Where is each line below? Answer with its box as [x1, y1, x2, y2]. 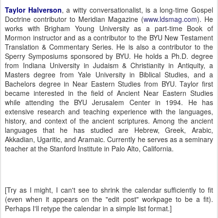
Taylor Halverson [5, 5, 62, 15]
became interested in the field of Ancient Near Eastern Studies [5, 88, 213, 98]
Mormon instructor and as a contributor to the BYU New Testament [5, 33, 213, 42]
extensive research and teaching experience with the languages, [5, 107, 213, 116]
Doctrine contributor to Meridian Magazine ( [5, 14, 144, 24]
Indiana [22, 60, 46, 70]
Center [129, 97, 150, 107]
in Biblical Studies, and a [125, 70, 214, 79]
